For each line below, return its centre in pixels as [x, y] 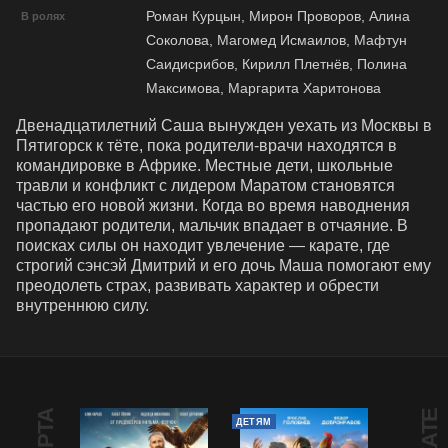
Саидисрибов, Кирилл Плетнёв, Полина [276, 64]
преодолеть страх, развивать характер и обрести [197, 286]
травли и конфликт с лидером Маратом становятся [205, 186]
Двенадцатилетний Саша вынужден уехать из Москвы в [224, 126]
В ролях [43, 16]
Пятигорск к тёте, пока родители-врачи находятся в [206, 146]
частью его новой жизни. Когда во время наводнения [213, 206]
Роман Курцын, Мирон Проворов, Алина [278, 16]
